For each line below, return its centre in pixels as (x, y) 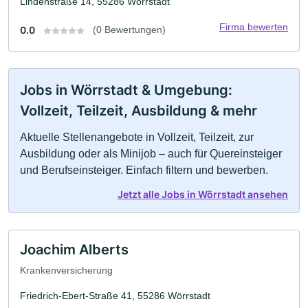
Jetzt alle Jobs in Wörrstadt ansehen (203, 195)
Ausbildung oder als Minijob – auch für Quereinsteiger (151, 154)
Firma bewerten (254, 27)
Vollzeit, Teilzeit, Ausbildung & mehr (139, 111)
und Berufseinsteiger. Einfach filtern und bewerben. (144, 170)
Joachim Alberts (74, 250)
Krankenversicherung (66, 270)
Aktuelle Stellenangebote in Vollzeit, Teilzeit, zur (137, 137)
